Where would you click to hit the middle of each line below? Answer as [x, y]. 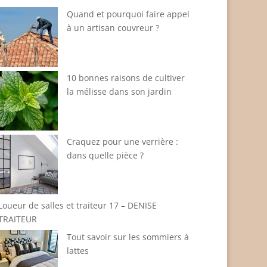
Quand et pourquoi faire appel [128, 14]
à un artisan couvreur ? [113, 27]
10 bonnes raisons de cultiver [126, 77]
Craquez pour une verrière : [123, 141]
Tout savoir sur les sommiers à [128, 237]
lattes [78, 250]
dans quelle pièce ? [105, 155]
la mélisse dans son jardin [119, 91]
